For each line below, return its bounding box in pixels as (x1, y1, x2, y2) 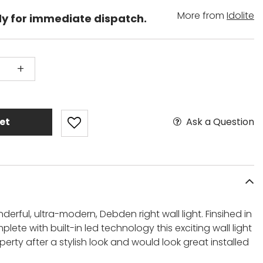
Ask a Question (186, 114, 254, 129)
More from (177, 8, 227, 22)
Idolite (227, 8, 254, 22)
